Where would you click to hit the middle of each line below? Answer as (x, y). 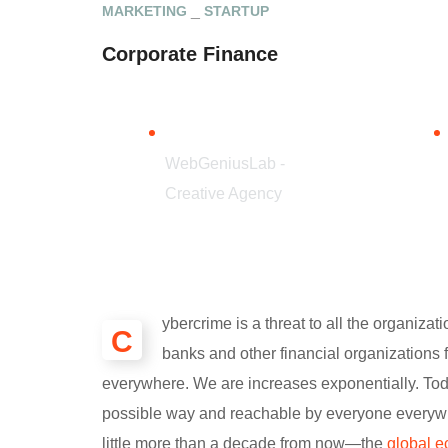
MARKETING (144, 11)
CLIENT (190, 134)
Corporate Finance (190, 54)
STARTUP (236, 11)
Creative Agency (223, 194)
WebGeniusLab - (224, 164)
